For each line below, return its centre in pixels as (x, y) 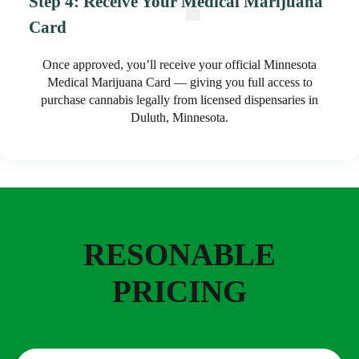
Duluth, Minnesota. (179, 117)
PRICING (179, 291)
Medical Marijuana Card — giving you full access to (179, 82)
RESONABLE (179, 254)
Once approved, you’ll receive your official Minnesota (179, 64)
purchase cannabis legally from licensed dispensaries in (179, 99)
